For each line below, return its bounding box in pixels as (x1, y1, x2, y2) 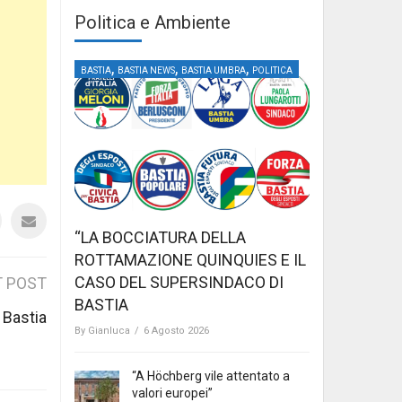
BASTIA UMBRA (181, 65, 246, 75)
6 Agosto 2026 (144, 325, 209, 337)
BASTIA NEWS (118, 65, 175, 75)
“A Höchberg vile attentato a (132, 369, 290, 384)
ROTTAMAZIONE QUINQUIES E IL (74, 250, 306, 270)
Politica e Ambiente (74, 11, 231, 33)
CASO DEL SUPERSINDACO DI (74, 273, 284, 293)
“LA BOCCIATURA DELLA (74, 228, 246, 248)
